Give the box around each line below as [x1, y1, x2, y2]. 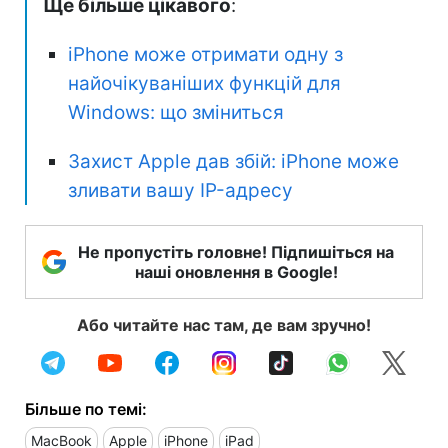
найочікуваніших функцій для [68, 71, 341, 95]
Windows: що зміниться [68, 100, 284, 124]
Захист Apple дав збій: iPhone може [68, 149, 399, 173]
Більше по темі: [25, 398, 147, 419]
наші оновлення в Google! [134, 261, 338, 282]
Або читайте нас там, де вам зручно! [77, 314, 371, 335]
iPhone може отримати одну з [68, 42, 343, 66]
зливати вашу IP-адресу [68, 178, 293, 202]
